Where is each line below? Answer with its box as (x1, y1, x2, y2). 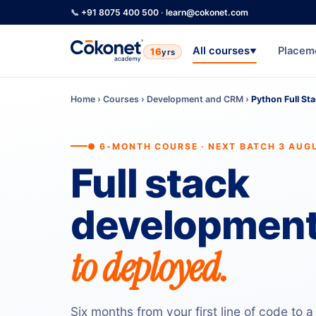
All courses (193, 44, 250, 57)
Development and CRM (147, 94, 243, 104)
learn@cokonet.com (166, 7, 248, 18)
